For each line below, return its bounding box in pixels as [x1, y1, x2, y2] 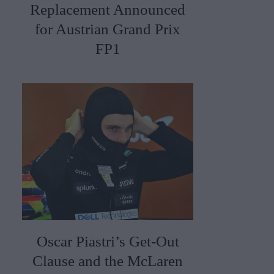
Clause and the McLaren [32, 253, 183, 270]
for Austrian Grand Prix [35, 21, 180, 38]
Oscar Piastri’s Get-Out [36, 233, 179, 250]
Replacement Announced [30, 1, 185, 18]
